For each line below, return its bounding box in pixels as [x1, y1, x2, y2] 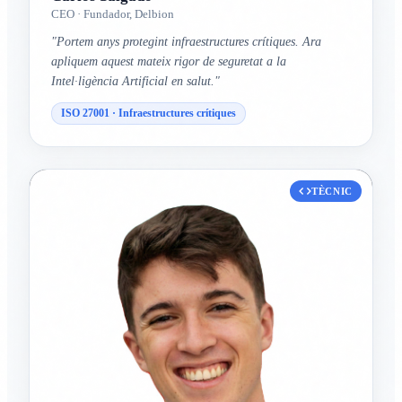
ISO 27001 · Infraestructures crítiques [61, 107, 236, 120]
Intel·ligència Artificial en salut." [51, 74, 220, 89]
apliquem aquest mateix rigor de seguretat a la [51, 55, 286, 69]
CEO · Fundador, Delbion [51, 7, 174, 22]
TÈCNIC [311, 186, 353, 197]
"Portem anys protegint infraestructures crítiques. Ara [51, 35, 321, 49]
